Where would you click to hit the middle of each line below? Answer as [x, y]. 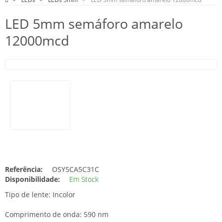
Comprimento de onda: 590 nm [57, 214]
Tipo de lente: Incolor [40, 194]
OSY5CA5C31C [75, 169]
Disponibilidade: [32, 179]
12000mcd [37, 40]
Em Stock [84, 179]
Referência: [24, 169]
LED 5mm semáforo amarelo [94, 24]
